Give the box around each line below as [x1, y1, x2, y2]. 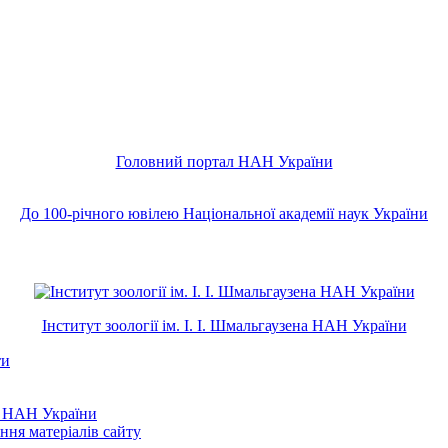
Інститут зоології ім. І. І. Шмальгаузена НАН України [41, 316, 407, 334]
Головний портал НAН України [115, 153, 333, 171]
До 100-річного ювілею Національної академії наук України [20, 205, 428, 223]
